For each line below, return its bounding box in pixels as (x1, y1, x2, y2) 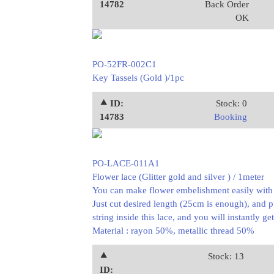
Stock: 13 (207, 251, 244, 261)
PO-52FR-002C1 (92, 59, 157, 69)
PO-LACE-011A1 (92, 158, 160, 168)
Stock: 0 (215, 98, 247, 108)
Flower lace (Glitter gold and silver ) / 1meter (92, 172, 264, 182)
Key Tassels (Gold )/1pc (92, 73, 184, 83)
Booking (213, 112, 247, 122)
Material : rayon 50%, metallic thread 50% (92, 226, 254, 235)
